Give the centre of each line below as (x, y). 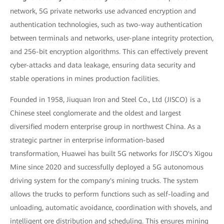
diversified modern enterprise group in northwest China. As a (105, 126)
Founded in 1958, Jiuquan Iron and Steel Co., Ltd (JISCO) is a (105, 99)
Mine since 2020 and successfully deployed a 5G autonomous (107, 167)
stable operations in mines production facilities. (85, 78)
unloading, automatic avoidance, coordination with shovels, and (111, 207)
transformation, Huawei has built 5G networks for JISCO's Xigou (111, 153)
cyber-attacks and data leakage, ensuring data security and (103, 65)
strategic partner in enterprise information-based (87, 140)
